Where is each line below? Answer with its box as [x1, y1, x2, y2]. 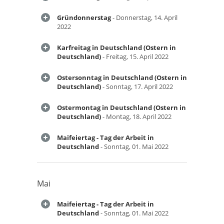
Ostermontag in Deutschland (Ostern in [57, 103, 186, 112]
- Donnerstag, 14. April [111, 13, 177, 22]
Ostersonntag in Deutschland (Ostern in [57, 73, 187, 82]
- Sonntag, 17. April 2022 [101, 82, 173, 91]
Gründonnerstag [57, 13, 111, 22]
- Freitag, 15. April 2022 [101, 52, 168, 61]
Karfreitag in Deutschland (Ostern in [57, 43, 176, 52]
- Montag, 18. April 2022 [101, 112, 171, 121]
